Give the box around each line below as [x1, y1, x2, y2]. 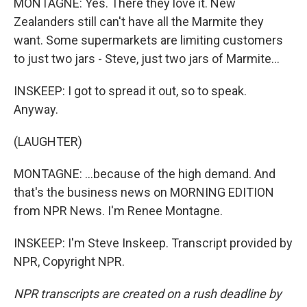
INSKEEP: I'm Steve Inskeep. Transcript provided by [14, 236, 293, 250]
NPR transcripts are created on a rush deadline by [14, 286, 282, 301]
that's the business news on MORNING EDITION [14, 185, 274, 199]
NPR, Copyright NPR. [14, 254, 125, 269]
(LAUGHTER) [14, 134, 82, 149]
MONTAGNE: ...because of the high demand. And [14, 167, 275, 181]
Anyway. [14, 102, 58, 116]
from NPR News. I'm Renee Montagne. [14, 204, 223, 218]
